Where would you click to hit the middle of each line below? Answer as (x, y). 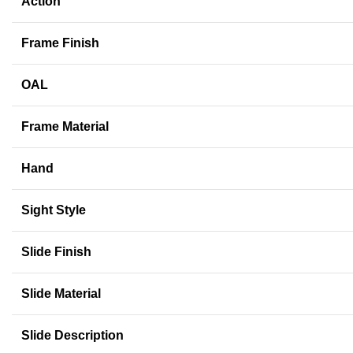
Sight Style (54, 210)
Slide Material (61, 294)
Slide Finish (56, 252)
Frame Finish (60, 43)
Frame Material (65, 127)
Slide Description (72, 336)
